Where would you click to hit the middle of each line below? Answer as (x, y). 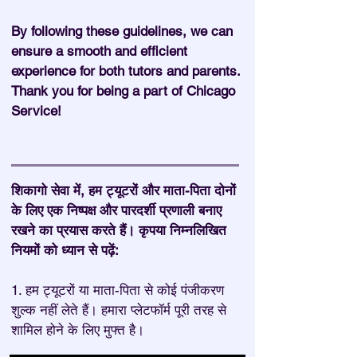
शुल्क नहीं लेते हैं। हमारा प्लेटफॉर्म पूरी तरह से (119, 310)
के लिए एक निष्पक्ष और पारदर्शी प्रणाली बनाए (116, 210)
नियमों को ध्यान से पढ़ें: (65, 250)
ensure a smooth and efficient (99, 51)
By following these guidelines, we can (122, 31)
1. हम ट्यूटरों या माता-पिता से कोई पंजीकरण (118, 290)
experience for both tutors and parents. (126, 71)
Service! (36, 111)
